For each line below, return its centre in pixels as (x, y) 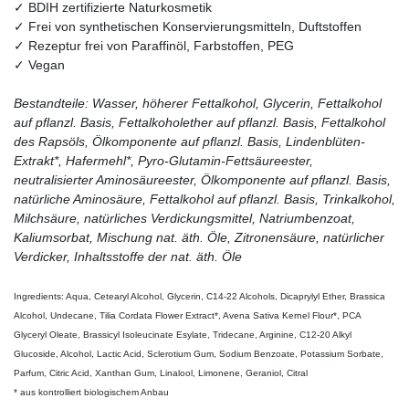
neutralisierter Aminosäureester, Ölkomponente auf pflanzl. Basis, (202, 179)
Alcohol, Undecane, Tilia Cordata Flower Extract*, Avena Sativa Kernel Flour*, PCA (187, 315)
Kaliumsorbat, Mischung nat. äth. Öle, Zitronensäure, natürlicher (199, 237)
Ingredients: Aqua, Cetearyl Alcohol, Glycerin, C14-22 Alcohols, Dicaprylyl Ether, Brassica (199, 296)
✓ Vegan (39, 64)
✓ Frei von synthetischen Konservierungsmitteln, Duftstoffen (188, 26)
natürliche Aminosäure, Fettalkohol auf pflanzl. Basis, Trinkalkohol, (204, 199)
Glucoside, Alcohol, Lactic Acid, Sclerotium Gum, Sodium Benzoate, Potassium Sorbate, (199, 353)
